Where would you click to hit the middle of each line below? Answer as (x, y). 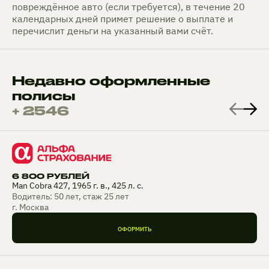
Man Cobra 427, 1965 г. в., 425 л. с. (78, 186)
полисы (44, 96)
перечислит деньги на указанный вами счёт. (113, 31)
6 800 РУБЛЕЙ (51, 176)
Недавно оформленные (111, 81)
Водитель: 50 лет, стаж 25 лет (71, 197)
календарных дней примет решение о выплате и (122, 19)
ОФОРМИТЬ (134, 229)
